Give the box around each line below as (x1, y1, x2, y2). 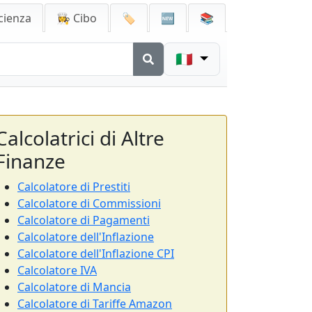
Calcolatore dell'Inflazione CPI (17, 246, 174, 261)
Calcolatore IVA (17, 263, 97, 278)
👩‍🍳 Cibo (56, 10, 97, 26)
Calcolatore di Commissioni (17, 196, 161, 211)
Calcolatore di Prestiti (17, 179, 130, 194)
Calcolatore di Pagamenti (17, 212, 150, 228)
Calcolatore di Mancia (17, 279, 131, 295)
